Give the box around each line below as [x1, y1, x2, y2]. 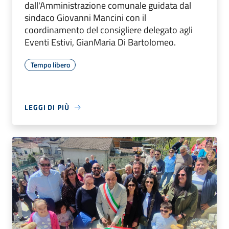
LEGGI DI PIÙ [25, 102, 70, 113]
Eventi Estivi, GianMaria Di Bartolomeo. [25, 35, 176, 50]
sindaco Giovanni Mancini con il [25, 11, 146, 25]
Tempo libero [30, 59, 70, 71]
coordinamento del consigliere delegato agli [25, 23, 193, 37]
